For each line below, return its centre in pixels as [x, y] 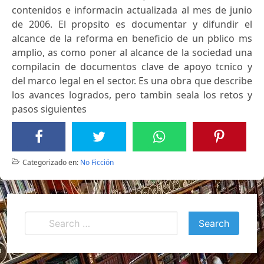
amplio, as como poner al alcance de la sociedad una [132, 52]
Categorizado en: [50, 162]
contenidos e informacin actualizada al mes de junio [132, 10]
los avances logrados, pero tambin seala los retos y [132, 95]
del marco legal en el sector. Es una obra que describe [132, 80]
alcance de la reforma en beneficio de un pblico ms [132, 38]
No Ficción [97, 162]
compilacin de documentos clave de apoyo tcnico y [132, 66]
